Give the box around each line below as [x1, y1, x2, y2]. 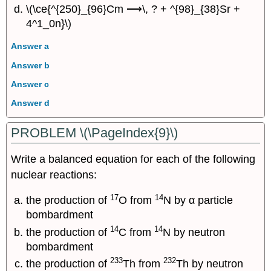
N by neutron [163, 226, 226, 238]
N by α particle [163, 194, 233, 207]
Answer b [11, 60, 50, 70]
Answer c [11, 79, 50, 90]
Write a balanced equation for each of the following [11, 152, 256, 165]
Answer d [11, 98, 50, 108]
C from [119, 226, 155, 238]
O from [119, 194, 155, 207]
